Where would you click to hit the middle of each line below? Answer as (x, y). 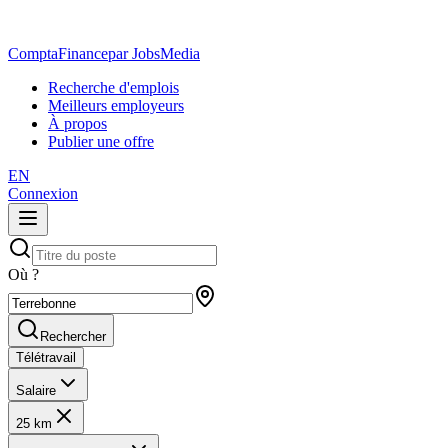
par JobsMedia (154, 53)
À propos (77, 123)
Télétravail (46, 357)
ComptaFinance (58, 53)
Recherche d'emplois (113, 87)
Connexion (43, 193)
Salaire (36, 390)
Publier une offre (101, 141)
